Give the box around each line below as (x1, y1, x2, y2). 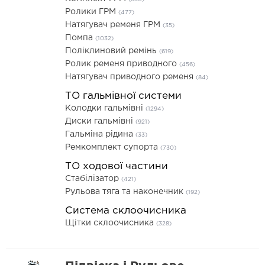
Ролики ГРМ (65, 8, 118, 15)
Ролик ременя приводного (65, 60, 179, 67)
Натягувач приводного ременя (65, 73, 196, 80)
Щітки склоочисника (65, 219, 156, 227)
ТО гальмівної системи (65, 92, 182, 101)
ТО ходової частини (65, 162, 168, 171)
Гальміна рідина (65, 131, 135, 138)
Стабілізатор (65, 175, 121, 182)
